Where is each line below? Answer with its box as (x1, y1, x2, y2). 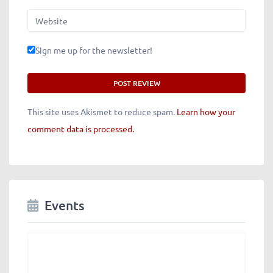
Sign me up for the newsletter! (35, 44, 152, 56)
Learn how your (177, 106, 235, 118)
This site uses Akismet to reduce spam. (27, 106, 177, 118)
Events (44, 197, 85, 214)
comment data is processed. (27, 123, 134, 135)
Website (27, 10, 59, 21)
